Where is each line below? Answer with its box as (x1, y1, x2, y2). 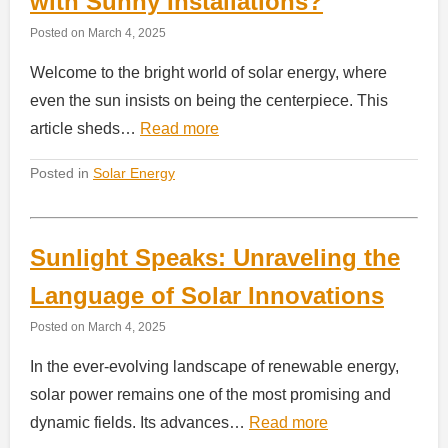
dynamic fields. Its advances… (30, 413, 249, 431)
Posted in (30, 164, 93, 181)
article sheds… (30, 119, 140, 137)
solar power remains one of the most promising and (30, 385, 391, 403)
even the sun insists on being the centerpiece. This (30, 91, 388, 109)
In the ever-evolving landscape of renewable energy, (30, 357, 399, 375)
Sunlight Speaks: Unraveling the (30, 243, 400, 271)
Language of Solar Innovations (30, 281, 384, 309)
